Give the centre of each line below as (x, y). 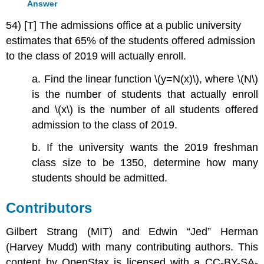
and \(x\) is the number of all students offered (145, 109)
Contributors (49, 208)
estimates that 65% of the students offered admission (131, 40)
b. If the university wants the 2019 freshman (145, 148)
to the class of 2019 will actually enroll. (96, 56)
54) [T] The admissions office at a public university (124, 25)
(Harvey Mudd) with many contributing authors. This (132, 247)
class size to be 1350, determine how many (145, 163)
